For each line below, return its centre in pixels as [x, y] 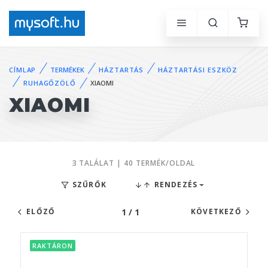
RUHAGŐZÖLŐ [50, 83]
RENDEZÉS [175, 185]
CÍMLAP [23, 70]
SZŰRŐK [88, 185]
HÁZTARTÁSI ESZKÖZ [198, 70]
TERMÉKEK [68, 70]
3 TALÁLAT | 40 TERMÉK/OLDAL [134, 163]
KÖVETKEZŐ [216, 212]
